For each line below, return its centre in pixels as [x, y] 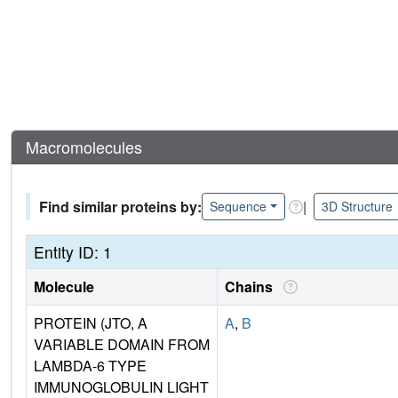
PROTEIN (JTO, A [91, 323]
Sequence [238, 207]
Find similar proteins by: [120, 206]
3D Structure [357, 207]
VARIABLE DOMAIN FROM [122, 345]
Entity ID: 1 [73, 252]
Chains [252, 287]
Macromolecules [84, 147]
